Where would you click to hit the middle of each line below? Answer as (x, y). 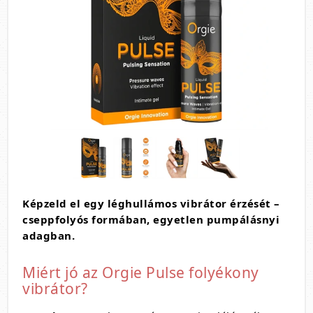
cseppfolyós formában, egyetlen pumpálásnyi (151, 219)
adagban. (49, 235)
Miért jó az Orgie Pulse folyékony (141, 272)
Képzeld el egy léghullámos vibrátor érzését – (151, 203)
